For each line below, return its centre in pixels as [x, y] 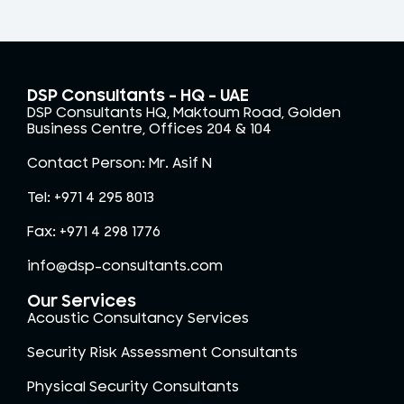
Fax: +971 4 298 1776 [94, 231]
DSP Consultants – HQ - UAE [138, 95]
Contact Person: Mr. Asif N [119, 163]
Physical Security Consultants [133, 386]
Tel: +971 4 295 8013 [91, 197]
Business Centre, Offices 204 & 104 [149, 129]
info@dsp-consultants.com [125, 266]
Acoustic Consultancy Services [138, 318]
